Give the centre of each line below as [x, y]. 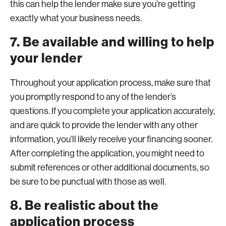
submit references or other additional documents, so [110, 167]
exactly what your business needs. [76, 18]
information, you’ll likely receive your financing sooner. [111, 139]
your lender [46, 58]
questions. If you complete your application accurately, [112, 111]
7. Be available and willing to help [112, 42]
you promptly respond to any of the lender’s [93, 97]
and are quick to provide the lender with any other [104, 125]
